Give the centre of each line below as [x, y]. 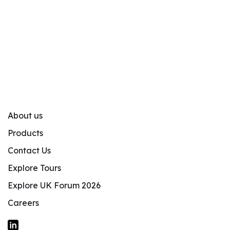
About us [25, 115]
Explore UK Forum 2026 [54, 185]
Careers [23, 203]
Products [25, 133]
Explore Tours [34, 168]
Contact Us [29, 150]
